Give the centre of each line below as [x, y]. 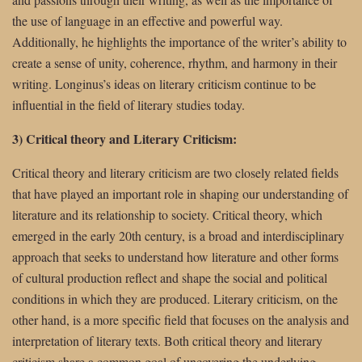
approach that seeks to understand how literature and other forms [175, 256]
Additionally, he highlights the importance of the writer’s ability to [179, 41]
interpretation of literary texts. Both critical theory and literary [167, 340]
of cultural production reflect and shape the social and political [170, 277]
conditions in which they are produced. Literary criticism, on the [175, 298]
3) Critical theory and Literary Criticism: [124, 138]
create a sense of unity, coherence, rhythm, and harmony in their [175, 62]
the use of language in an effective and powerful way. [147, 20]
